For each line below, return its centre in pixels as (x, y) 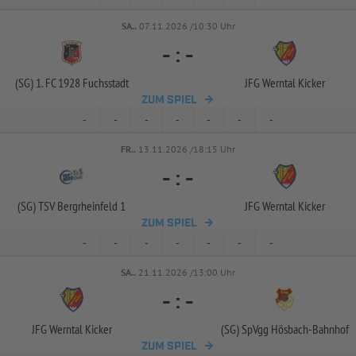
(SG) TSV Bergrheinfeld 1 (72, 206)
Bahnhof (330, 329)
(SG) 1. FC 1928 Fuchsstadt (72, 83)
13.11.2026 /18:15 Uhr (187, 149)
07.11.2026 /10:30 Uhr (187, 26)
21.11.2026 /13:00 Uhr (187, 272)
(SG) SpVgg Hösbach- (266, 329)
